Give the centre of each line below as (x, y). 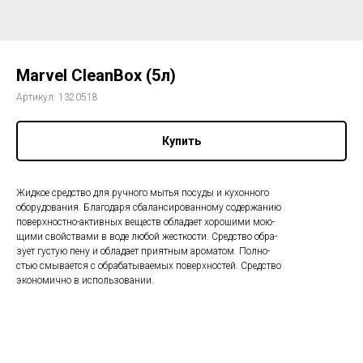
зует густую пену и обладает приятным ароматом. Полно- (143, 251)
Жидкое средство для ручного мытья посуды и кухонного (143, 193)
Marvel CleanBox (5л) (96, 75)
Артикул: (37, 97)
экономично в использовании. (85, 280)
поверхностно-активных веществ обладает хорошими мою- (145, 222)
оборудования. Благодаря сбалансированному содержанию (149, 207)
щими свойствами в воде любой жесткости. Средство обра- (147, 237)
